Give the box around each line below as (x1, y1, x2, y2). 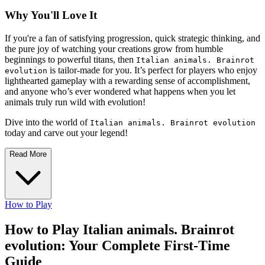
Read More (9, 150, 47, 159)
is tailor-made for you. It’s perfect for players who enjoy (47, 65, 257, 76)
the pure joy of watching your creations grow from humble (5, 44, 223, 54)
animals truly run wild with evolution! (5, 97, 146, 108)
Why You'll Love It (5, 9, 97, 22)
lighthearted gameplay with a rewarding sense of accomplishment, (5, 76, 250, 86)
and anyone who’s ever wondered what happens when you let (5, 86, 235, 97)
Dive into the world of (5, 117, 90, 128)
